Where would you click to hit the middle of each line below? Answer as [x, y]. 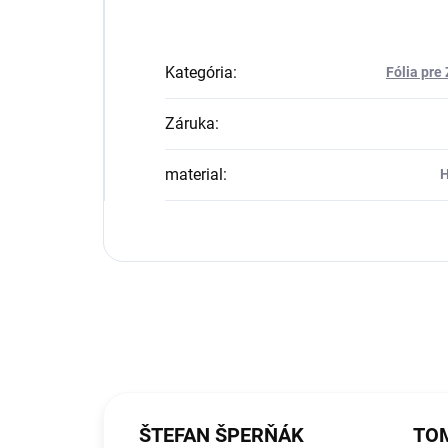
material [194, 175]
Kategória [199, 73]
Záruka [190, 124]
